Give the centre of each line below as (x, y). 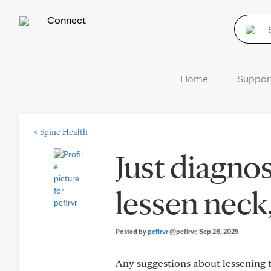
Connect (65, 20)
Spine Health (64, 132)
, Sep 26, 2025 (217, 231)
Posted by (132, 231)
